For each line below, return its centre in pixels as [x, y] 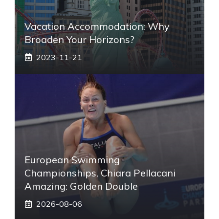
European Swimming [72, 159]
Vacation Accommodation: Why [97, 26]
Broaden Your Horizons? [79, 39]
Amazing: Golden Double [81, 186]
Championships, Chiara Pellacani [100, 173]
